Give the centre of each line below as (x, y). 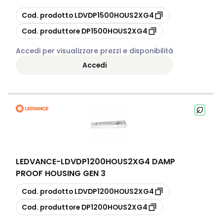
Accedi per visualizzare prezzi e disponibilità (94, 51)
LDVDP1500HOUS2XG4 (114, 15)
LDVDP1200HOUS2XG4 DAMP (118, 162)
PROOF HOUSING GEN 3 (61, 173)
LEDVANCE (36, 162)
